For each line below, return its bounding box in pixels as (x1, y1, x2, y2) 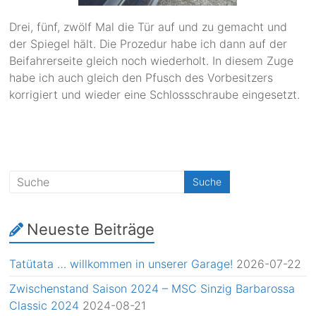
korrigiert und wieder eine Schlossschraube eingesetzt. (9, 87, 300, 102)
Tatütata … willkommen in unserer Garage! (9, 257, 233, 272)
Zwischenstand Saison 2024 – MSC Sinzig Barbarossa (9, 281, 296, 296)
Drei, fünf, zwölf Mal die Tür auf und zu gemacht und (9, 20, 288, 35)
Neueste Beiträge (27, 220, 155, 239)
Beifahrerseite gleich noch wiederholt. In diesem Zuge (9, 54, 294, 68)
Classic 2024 (9, 298, 80, 313)
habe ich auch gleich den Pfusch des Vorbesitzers (9, 71, 274, 85)
